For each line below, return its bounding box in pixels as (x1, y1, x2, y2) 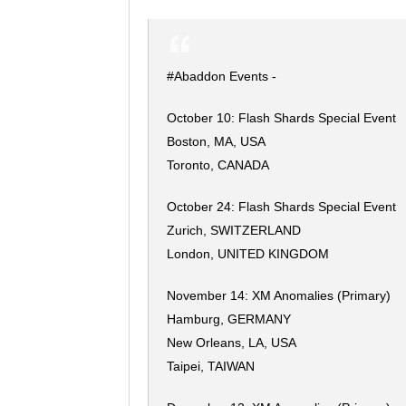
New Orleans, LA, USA (167, 335, 296, 350)
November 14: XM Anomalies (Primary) (167, 288, 391, 303)
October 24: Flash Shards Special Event (167, 199, 396, 214)
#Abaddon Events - (167, 69, 276, 83)
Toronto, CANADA (167, 158, 269, 172)
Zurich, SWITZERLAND (167, 223, 301, 237)
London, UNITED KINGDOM (167, 246, 329, 261)
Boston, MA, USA (167, 134, 266, 149)
